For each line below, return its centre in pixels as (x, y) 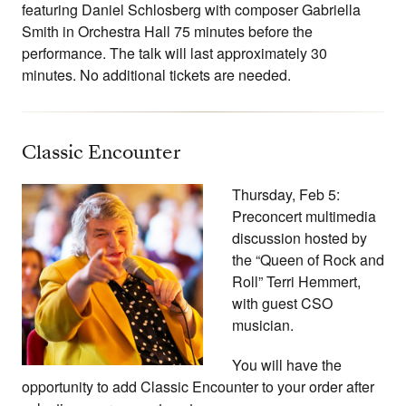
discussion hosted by (300, 238)
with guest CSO (282, 304)
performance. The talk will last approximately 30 (174, 53)
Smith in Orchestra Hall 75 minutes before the (167, 32)
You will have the (287, 365)
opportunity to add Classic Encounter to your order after (198, 387)
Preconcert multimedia (304, 217)
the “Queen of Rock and (308, 260)
